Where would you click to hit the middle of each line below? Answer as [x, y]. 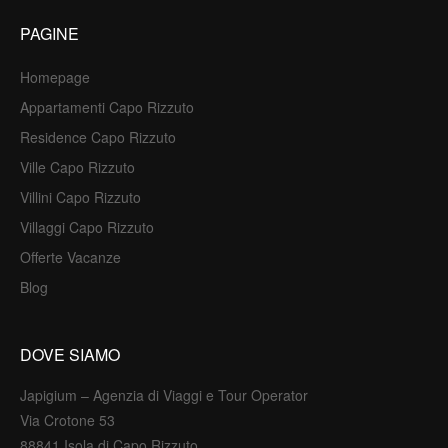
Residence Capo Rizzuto [98, 137]
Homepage [55, 77]
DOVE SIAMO [70, 354]
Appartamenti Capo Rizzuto [107, 107]
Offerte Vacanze [70, 257]
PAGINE [49, 33]
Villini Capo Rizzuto [80, 197]
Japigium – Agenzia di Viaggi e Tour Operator [164, 395]
